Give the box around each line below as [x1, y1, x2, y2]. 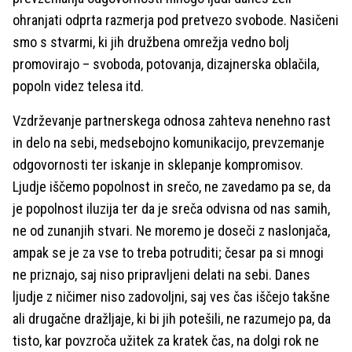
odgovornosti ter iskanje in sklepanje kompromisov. [13, 156, 303, 173]
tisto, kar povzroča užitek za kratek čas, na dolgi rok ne [13, 332, 319, 349]
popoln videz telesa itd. [13, 78, 147, 94]
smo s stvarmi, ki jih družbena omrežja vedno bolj [13, 34, 289, 50]
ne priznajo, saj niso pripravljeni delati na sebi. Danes [13, 266, 310, 283]
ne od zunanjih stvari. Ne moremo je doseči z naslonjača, [13, 222, 330, 239]
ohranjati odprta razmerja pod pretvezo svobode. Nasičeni [13, 12, 339, 28]
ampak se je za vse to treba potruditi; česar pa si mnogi [13, 244, 324, 261]
